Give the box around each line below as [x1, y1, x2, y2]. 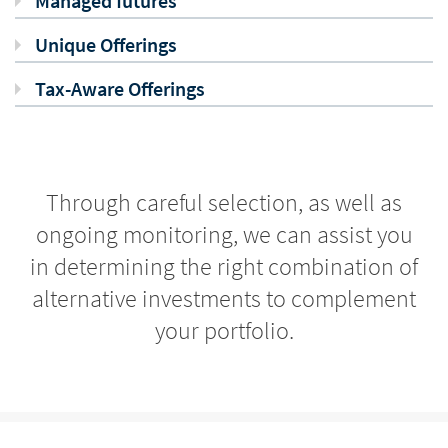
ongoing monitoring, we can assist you [35, 219, 413, 250]
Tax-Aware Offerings [35, 76, 205, 101]
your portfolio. [154, 315, 294, 346]
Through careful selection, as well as [46, 187, 402, 218]
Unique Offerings [35, 32, 177, 57]
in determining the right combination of [30, 251, 418, 282]
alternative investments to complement [32, 283, 416, 314]
